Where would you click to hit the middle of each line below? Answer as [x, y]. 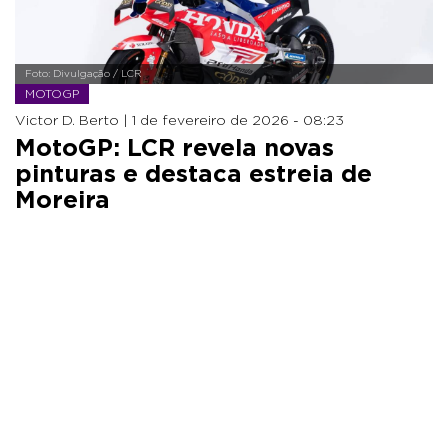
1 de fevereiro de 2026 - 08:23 [238, 120]
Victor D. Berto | [73, 120]
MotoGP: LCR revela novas [174, 148]
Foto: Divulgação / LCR [83, 73]
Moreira [62, 200]
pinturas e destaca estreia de [193, 174]
